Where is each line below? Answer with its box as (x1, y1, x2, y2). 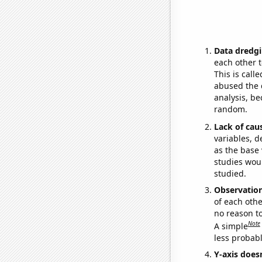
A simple (213, 220, 248, 232)
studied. (213, 167, 246, 179)
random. (213, 104, 247, 115)
